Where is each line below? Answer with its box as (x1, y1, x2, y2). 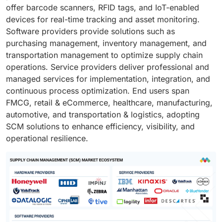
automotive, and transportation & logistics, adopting (6, 110, 200, 120)
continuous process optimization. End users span (6, 86, 189, 96)
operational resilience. (6, 133, 88, 144)
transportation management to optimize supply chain (6, 50, 203, 60)
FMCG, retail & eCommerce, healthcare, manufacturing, (6, 98, 213, 108)
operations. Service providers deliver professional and (6, 62, 209, 72)
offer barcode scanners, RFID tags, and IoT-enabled (6, 2, 199, 13)
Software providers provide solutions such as (6, 26, 175, 37)
